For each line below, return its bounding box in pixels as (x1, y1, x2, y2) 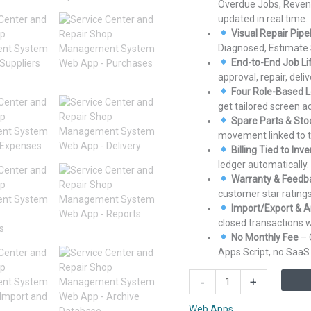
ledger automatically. (218, 159, 309, 171)
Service (188, 270, 221, 282)
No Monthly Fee (230, 232, 299, 244)
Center (188, 285, 218, 296)
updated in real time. (218, 13, 308, 25)
